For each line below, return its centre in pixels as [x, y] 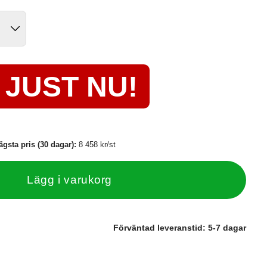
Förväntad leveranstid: [161, 228]
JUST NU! [72, 86]
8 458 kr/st [97, 145]
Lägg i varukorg [69, 180]
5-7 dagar [227, 228]
